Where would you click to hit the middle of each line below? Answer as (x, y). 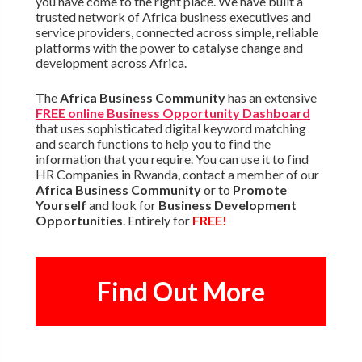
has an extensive (271, 98)
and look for (122, 205)
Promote (259, 190)
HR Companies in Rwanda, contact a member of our (177, 175)
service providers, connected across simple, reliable (177, 32)
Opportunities (79, 221)
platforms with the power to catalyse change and (169, 48)
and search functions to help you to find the (153, 144)
